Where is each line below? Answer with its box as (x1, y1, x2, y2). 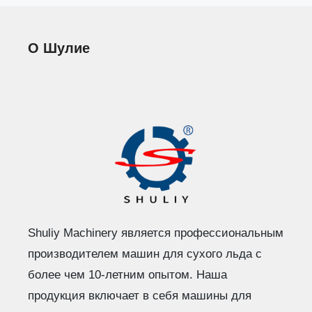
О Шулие (28, 40, 90, 56)
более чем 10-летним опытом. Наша (28, 267, 227, 281)
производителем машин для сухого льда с (28, 247, 262, 260)
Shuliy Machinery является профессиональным (28, 226, 283, 240)
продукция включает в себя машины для (28, 288, 251, 302)
